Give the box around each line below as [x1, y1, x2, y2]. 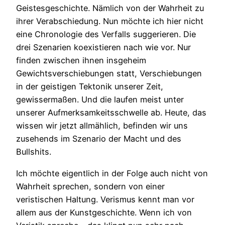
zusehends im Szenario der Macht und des [16, 134, 181, 144]
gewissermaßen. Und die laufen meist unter [16, 94, 184, 105]
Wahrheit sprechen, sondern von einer [16, 181, 165, 191]
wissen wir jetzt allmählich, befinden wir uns [16, 121, 188, 131]
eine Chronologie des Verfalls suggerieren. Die [16, 29, 196, 40]
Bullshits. [16, 147, 51, 157]
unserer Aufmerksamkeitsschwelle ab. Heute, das [16, 107, 206, 118]
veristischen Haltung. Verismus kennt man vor [16, 194, 194, 204]
